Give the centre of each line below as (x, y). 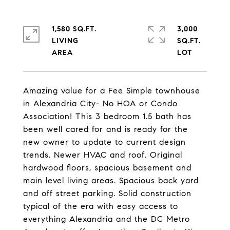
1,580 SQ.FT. (74, 29)
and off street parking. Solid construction (107, 193)
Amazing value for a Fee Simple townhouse (112, 91)
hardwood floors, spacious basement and (107, 168)
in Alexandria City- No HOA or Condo (100, 103)
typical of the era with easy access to (101, 206)
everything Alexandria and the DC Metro (107, 219)
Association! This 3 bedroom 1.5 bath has (107, 116)
